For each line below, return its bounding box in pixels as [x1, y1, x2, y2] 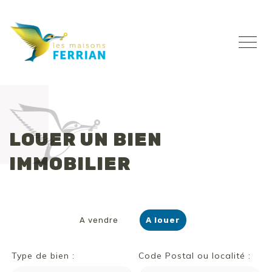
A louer [146, 216, 180, 225]
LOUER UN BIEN [9, 129, 162, 151]
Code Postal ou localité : [138, 250, 251, 261]
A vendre [80, 216, 118, 225]
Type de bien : [12, 250, 75, 261]
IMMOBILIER [9, 153, 131, 175]
